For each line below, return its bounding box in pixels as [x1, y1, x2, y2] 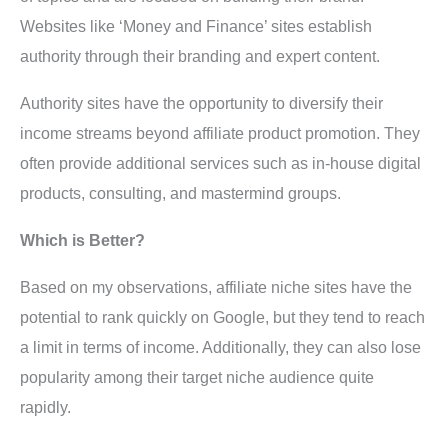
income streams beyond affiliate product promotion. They [20, 124, 420, 142]
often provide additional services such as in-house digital [20, 154, 421, 172]
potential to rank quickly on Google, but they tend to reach [20, 308, 425, 326]
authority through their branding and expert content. [20, 47, 380, 65]
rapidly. [20, 398, 71, 416]
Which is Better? [20, 231, 145, 249]
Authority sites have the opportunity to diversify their [20, 94, 383, 112]
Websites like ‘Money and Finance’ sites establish [20, 17, 372, 35]
